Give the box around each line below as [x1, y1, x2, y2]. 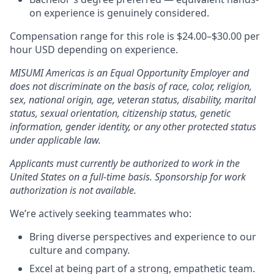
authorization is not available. [10, 183, 136, 197]
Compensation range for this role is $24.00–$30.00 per [10, 29, 260, 43]
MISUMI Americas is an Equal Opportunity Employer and [10, 66, 249, 80]
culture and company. [29, 243, 130, 257]
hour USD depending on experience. [10, 43, 178, 56]
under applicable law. [10, 133, 101, 147]
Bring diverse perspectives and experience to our [29, 230, 256, 243]
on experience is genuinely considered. [29, 6, 209, 20]
